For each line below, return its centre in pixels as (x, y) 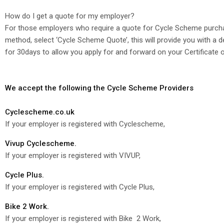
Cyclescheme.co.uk (40, 112)
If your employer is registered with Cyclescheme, (85, 124)
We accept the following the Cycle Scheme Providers (99, 88)
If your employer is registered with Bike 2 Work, (83, 218)
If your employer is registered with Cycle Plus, (80, 187)
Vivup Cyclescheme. (41, 143)
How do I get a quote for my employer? (70, 16)
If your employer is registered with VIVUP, (73, 155)
